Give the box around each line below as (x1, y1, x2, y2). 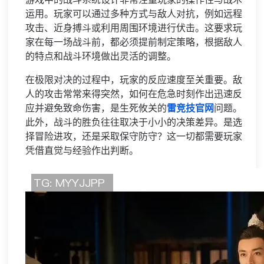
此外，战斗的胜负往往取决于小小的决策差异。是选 (25, 116, 242, 130)
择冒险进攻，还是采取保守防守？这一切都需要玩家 (25, 130, 242, 144)
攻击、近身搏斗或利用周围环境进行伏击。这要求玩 (25, 22, 242, 35)
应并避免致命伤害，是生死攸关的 (25, 102, 167, 115)
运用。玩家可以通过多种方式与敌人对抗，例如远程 (25, 8, 242, 21)
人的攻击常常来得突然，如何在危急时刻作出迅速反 (25, 88, 242, 101)
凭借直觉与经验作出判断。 (25, 144, 138, 158)
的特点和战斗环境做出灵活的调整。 (25, 50, 176, 64)
